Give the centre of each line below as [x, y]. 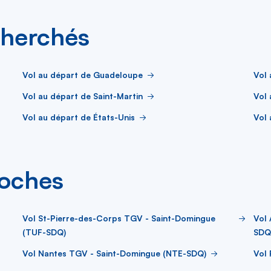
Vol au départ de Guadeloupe [83, 74]
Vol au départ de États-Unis [79, 117]
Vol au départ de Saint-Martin [83, 96]
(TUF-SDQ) [44, 232]
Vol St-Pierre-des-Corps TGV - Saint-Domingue [119, 218]
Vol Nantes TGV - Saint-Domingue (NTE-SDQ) [114, 253]
